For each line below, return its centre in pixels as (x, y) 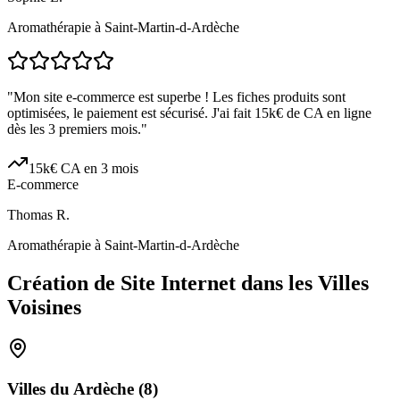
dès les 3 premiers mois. (74, 129)
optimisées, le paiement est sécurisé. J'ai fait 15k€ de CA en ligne (189, 113)
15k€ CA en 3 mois (83, 169)
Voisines (44, 308)
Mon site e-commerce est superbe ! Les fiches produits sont (179, 97)
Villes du (40, 388)
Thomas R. (38, 215)
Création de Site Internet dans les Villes (188, 283)
